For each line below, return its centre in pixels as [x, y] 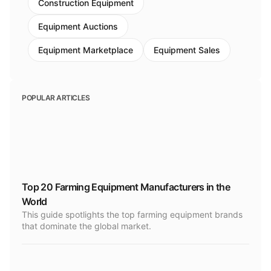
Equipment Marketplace [86, 50]
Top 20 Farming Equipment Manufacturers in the [126, 187]
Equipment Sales [187, 50]
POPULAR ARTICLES [56, 98]
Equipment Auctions [78, 26]
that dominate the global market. [87, 226]
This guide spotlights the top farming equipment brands [132, 214]
